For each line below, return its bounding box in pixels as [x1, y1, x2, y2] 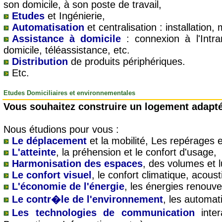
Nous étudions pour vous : [3, 124, 119, 135]
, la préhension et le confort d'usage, [56, 147, 217, 158]
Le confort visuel [12, 169, 92, 180]
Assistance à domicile [12, 33, 121, 44]
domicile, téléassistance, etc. [3, 45, 130, 55]
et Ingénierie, [45, 10, 105, 21]
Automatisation [12, 22, 84, 33]
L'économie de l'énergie [12, 181, 124, 192]
